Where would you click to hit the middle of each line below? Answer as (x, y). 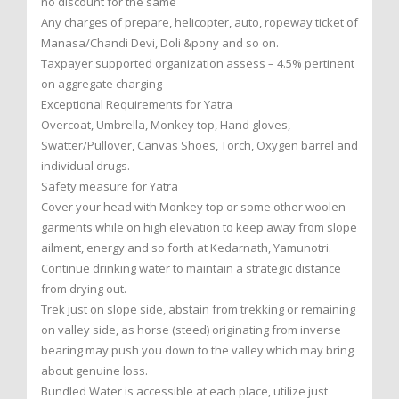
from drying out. (84, 289)
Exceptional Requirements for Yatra (137, 105)
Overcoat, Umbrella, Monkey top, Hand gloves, (166, 125)
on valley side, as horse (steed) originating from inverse (191, 330)
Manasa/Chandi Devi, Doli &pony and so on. (160, 43)
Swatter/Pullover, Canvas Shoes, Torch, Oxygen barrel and (199, 146)
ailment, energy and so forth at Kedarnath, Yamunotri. (186, 248)
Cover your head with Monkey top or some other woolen (193, 207)
